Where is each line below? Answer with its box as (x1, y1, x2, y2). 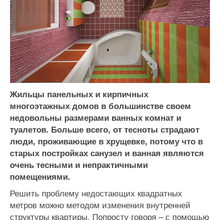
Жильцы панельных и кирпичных (10, 88, 148, 100)
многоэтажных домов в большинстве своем (10, 100, 191, 111)
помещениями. (10, 170, 70, 182)
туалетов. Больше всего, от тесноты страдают (10, 123, 199, 135)
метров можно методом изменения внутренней (10, 198, 191, 211)
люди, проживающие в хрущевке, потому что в (10, 135, 203, 147)
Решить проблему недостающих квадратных (10, 187, 182, 199)
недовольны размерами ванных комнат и (10, 111, 181, 123)
